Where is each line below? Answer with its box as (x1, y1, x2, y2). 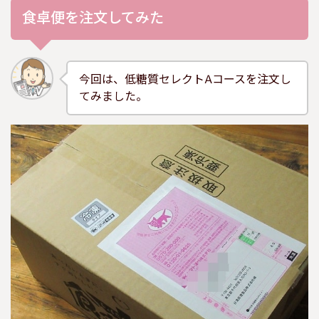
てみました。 (79, 88, 147, 105)
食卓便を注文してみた (22, 9, 164, 29)
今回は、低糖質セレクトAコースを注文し (79, 71, 291, 88)
